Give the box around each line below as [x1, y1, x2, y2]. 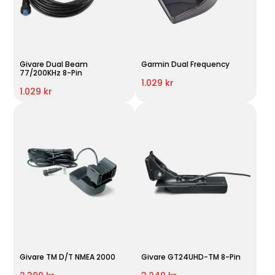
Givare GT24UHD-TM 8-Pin [141, 251, 241, 262]
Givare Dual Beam [20, 58, 88, 69]
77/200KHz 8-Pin [20, 67, 83, 78]
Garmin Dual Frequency [141, 58, 230, 69]
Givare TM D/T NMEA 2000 [20, 251, 116, 262]
